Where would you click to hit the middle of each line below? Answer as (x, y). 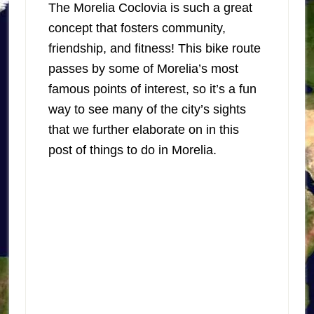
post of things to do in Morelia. (132, 150)
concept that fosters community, (137, 28)
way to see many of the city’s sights (147, 110)
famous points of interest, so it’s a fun (152, 89)
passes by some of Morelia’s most (143, 69)
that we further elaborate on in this (143, 130)
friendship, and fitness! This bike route (154, 49)
